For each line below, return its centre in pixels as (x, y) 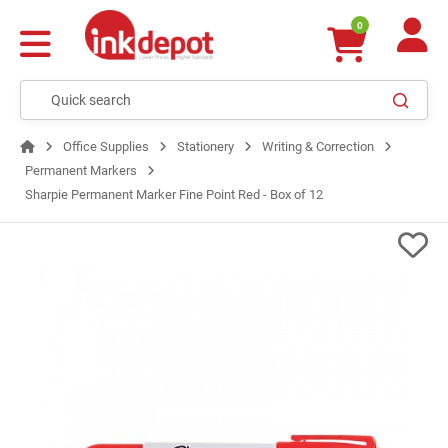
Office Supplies (106, 146)
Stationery (205, 146)
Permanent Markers (81, 170)
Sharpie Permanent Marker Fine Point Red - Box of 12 (174, 194)
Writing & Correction (318, 146)
